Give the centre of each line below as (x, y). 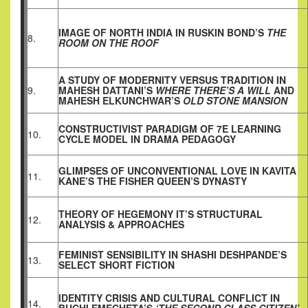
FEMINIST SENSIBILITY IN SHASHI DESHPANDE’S (173, 255)
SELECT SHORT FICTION (117, 265)
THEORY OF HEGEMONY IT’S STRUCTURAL (161, 214)
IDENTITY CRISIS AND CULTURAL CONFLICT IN (169, 298)
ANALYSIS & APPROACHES (121, 224)
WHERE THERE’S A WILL (213, 90)
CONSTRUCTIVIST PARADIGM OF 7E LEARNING (170, 129)
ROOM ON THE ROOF (109, 43)
